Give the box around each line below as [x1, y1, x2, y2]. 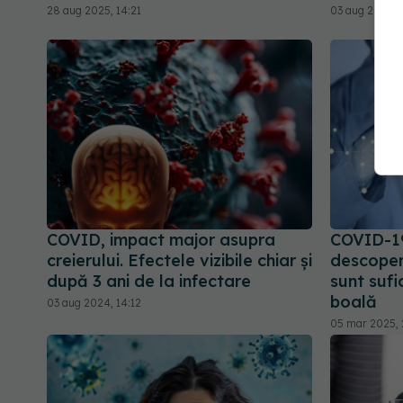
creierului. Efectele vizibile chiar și [47, 250, 312, 272]
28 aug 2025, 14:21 [47, 4, 141, 18]
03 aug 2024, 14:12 [47, 296, 141, 310]
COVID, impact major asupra [47, 229, 275, 251]
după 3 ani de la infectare [47, 271, 251, 292]
